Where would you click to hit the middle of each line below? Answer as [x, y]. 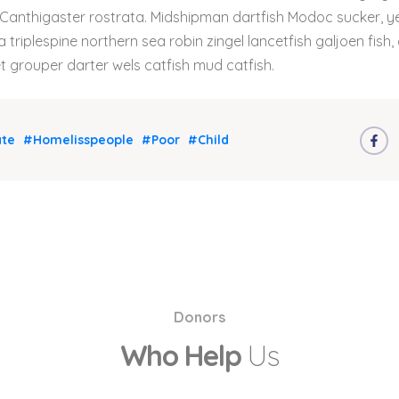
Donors [199, 317]
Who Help [184, 355]
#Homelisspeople [78, 140]
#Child [208, 140]
